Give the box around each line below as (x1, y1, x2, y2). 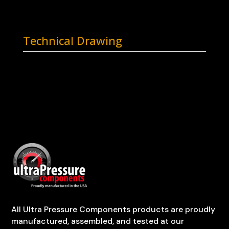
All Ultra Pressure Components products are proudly (11, 204, 216, 215)
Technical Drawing (22, 33, 122, 48)
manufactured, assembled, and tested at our (11, 216, 185, 227)
